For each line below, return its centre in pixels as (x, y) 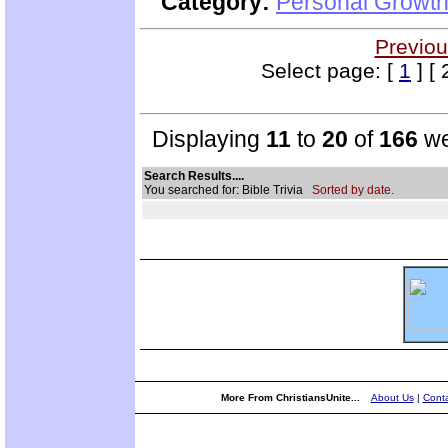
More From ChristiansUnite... (291, 397)
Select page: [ (330, 70)
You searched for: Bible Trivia (228, 189)
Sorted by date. (353, 189)
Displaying (203, 138)
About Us (392, 397)
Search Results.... (194, 175)
